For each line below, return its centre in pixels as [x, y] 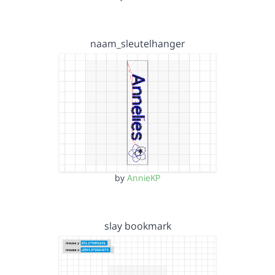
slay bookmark [137, 226]
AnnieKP [144, 177]
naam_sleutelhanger [137, 44]
